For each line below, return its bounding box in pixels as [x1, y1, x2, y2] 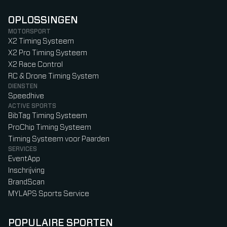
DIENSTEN [8, 83, 37, 90]
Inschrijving [8, 167, 45, 175]
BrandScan [8, 178, 45, 186]
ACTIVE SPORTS [8, 103, 56, 109]
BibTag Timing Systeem [8, 112, 87, 120]
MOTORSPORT [8, 28, 51, 35]
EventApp [8, 155, 40, 163]
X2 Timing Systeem [8, 37, 74, 46]
